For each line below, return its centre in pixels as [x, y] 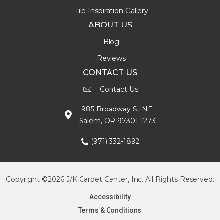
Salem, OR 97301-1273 [117, 121]
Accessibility [110, 197]
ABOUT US [110, 25]
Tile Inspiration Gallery [111, 11]
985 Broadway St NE [117, 109]
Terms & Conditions [110, 210]
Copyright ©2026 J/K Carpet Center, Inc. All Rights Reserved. [110, 179]
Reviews [111, 58]
